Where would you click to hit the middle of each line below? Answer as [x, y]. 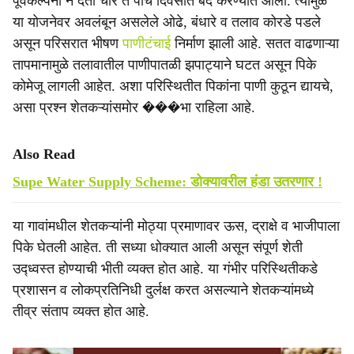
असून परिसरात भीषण [68, 43]
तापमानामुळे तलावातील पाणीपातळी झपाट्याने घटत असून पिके [164, 65]
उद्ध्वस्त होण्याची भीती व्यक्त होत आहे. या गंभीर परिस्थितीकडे [165, 269]
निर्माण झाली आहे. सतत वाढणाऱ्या [257, 43]
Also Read [44, 154]
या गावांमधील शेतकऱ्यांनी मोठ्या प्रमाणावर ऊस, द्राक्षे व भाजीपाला [176, 226]
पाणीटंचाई [149, 43]
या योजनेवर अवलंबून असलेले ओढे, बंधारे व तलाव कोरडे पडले [167, 22]
